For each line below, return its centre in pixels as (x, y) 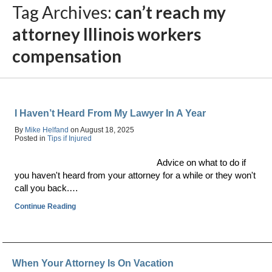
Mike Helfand (47, 130)
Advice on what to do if (202, 162)
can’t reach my (170, 12)
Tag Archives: (63, 12)
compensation (67, 56)
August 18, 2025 (107, 130)
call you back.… (47, 188)
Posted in (31, 138)
